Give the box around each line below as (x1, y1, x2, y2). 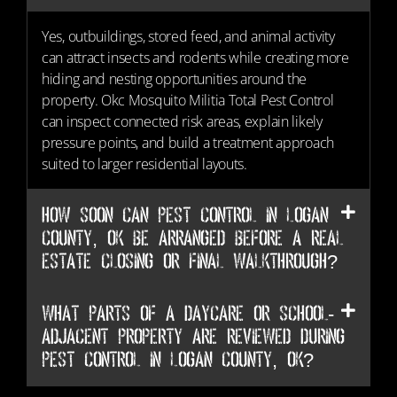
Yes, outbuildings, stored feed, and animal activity (42, 27, 335, 46)
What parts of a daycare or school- (42, 305, 334, 322)
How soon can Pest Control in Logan (42, 206, 328, 223)
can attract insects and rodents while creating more (42, 48, 349, 67)
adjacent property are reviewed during (42, 328, 345, 345)
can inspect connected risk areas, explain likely (42, 112, 323, 131)
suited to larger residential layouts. (42, 154, 247, 174)
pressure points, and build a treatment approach (42, 133, 334, 152)
